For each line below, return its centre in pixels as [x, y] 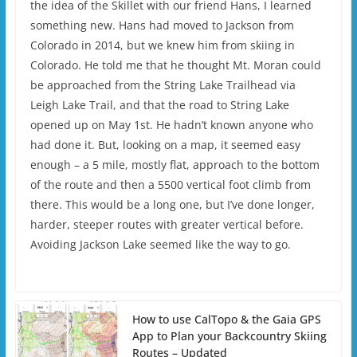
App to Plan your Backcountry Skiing [229, 336]
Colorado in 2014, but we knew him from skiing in [162, 45]
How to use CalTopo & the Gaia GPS [226, 320]
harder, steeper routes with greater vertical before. [167, 225]
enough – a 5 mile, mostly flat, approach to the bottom [175, 165]
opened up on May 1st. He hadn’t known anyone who [171, 125]
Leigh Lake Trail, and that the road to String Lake [159, 105]
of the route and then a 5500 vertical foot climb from [170, 185]
